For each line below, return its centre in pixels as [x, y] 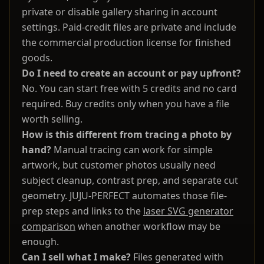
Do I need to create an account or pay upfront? [131, 73]
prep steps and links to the [82, 211]
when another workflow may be [148, 227]
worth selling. [52, 119]
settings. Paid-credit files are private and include [129, 27]
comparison [49, 227]
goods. [37, 58]
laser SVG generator [188, 211]
